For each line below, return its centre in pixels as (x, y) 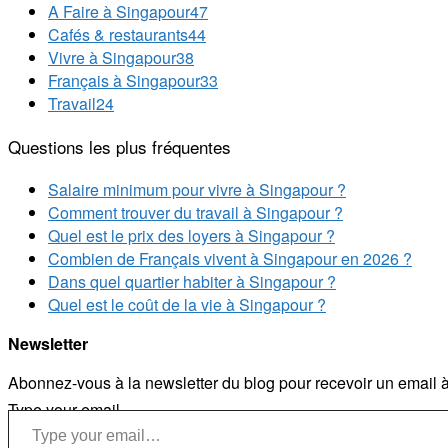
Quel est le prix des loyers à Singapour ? (191, 235)
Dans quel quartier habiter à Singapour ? (192, 281)
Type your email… (72, 409)
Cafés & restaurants (118, 34)
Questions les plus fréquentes (119, 146)
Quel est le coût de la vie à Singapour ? (187, 304)
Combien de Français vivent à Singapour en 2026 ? (230, 258)
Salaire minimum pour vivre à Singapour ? (197, 189)
